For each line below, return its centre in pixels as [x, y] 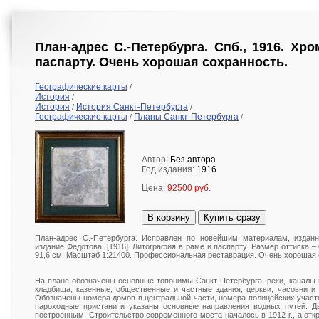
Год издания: [169, 170]
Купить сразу [232, 218]
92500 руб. [189, 188]
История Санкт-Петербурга [132, 107]
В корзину [169, 218]
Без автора [193, 160]
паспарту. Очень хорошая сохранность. [161, 62]
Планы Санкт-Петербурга [186, 117]
